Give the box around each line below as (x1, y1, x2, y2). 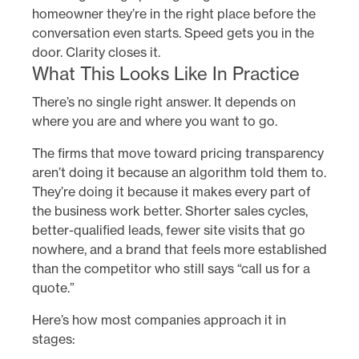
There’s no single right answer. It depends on (32, 93, 296, 110)
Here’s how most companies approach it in (32, 311, 286, 328)
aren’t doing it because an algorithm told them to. (32, 163, 326, 180)
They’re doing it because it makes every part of (32, 183, 311, 200)
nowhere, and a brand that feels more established (32, 240, 327, 257)
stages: (32, 330, 75, 347)
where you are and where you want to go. (32, 112, 277, 129)
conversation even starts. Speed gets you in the (32, 24, 314, 41)
